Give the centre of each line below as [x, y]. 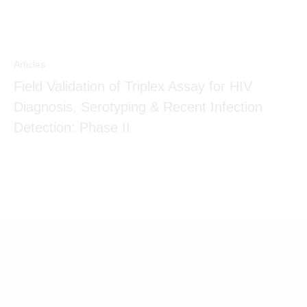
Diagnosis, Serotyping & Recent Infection [138, 107]
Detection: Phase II [72, 127]
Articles [29, 64]
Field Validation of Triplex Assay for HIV [133, 86]
